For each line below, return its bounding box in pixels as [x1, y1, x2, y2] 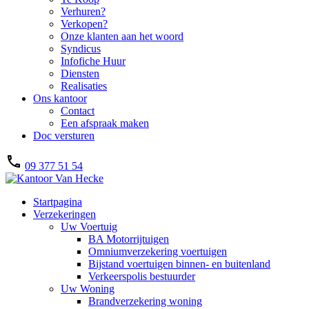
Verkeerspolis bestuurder [88, 270, 195, 282]
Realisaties [61, 80, 107, 92]
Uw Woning [61, 283, 114, 295]
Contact [61, 105, 94, 117]
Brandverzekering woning [88, 295, 202, 307]
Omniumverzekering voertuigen [88, 246, 227, 257]
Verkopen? [61, 18, 108, 30]
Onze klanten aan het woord [61, 30, 183, 42]
